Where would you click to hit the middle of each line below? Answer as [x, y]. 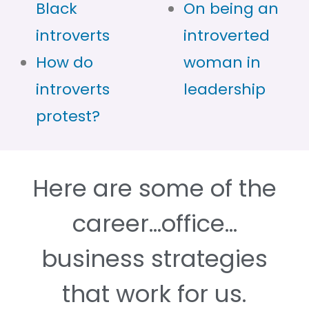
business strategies [154, 258]
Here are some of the [154, 188]
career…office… [154, 223]
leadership [225, 89]
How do [64, 62]
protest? [68, 116]
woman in [222, 62]
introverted [227, 35]
